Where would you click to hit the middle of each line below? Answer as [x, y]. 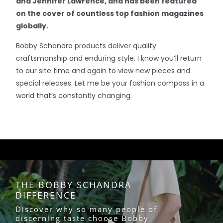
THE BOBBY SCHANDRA [74, 185]
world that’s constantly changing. [74, 95]
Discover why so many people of [87, 210]
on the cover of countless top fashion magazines [110, 13]
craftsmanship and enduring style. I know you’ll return [109, 58]
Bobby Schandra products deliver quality [86, 46]
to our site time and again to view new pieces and [103, 70]
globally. [33, 26]
